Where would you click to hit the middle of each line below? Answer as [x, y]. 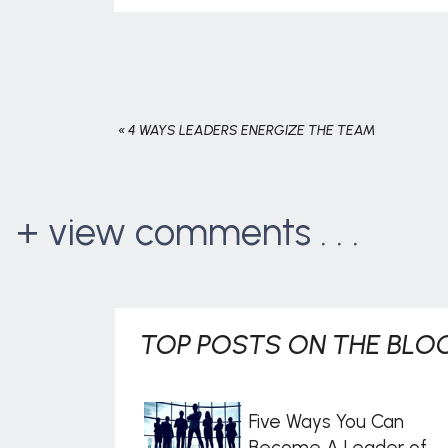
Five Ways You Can [326, 421]
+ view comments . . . [187, 232]
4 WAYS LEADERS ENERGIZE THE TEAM [252, 130]
